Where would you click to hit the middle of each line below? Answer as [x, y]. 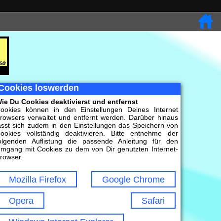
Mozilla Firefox [37, 180]
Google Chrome [133, 180]
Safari [153, 201]
